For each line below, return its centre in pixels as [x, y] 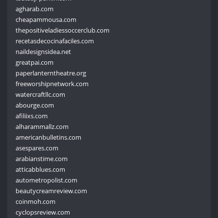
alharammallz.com [42, 126]
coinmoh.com [36, 201]
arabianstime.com [42, 158]
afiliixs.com [32, 116]
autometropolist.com [47, 180]
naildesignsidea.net [44, 51]
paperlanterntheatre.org [51, 73]
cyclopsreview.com [43, 212]
